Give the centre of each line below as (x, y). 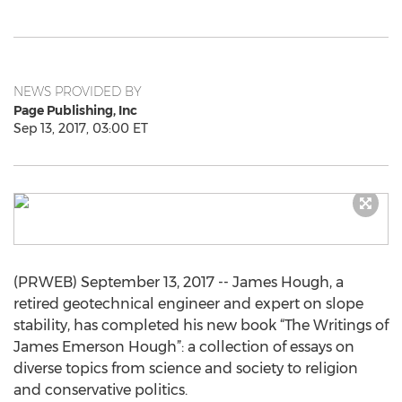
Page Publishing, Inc (75, 110)
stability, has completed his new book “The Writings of (201, 325)
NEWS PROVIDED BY (78, 92)
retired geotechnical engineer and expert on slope (188, 304)
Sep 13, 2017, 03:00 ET (81, 128)
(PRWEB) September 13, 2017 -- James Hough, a (179, 282)
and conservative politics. (100, 390)
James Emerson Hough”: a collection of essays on (184, 347)
